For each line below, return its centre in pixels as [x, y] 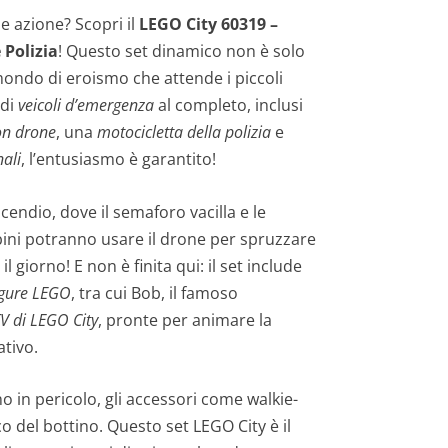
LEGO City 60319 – [208, 24]
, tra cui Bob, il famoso [154, 292]
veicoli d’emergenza [85, 105]
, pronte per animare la [184, 319]
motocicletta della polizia [183, 132]
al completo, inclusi [228, 105]
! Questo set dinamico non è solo [181, 51]
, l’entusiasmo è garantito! [118, 159]
